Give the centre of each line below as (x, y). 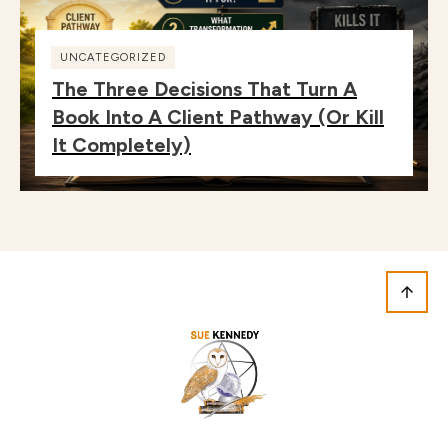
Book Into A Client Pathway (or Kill (218, 116)
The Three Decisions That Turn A (204, 88)
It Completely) (121, 144)
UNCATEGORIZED (113, 57)
